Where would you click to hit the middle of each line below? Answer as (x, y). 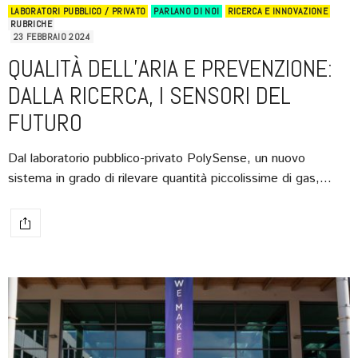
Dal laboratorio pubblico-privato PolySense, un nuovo (157, 159)
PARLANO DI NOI (187, 12)
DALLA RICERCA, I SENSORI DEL (149, 96)
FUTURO (45, 123)
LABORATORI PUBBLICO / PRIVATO (78, 12)
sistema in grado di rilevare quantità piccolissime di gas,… (170, 179)
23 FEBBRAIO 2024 (52, 37)
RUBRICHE (31, 24)
